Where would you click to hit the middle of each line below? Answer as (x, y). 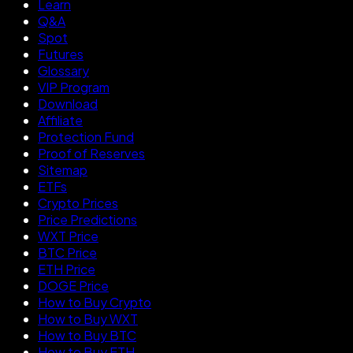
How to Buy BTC (87, 335)
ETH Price (67, 269)
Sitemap (63, 169)
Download (68, 103)
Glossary (63, 70)
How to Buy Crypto (95, 302)
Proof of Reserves (91, 153)
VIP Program (74, 87)
